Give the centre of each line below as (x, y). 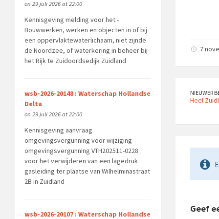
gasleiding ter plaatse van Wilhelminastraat (87, 171)
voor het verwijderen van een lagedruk (81, 161)
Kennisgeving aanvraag (58, 130)
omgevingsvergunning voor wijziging (78, 141)
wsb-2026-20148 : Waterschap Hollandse (87, 94)
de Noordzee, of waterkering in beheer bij (86, 51)
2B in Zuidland (44, 182)
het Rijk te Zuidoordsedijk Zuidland (75, 61)
